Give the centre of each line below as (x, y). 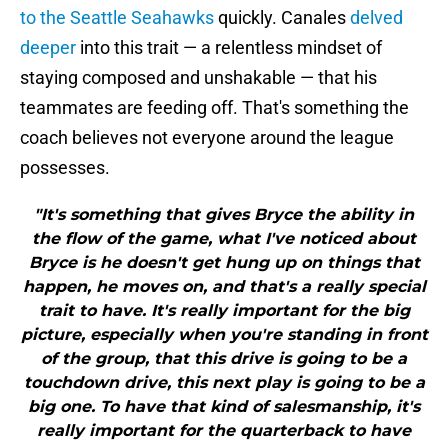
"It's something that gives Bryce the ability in (224, 215)
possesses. (65, 168)
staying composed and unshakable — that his (198, 78)
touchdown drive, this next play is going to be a (224, 383)
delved (376, 18)
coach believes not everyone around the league (207, 138)
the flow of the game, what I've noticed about (224, 239)
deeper (48, 48)
